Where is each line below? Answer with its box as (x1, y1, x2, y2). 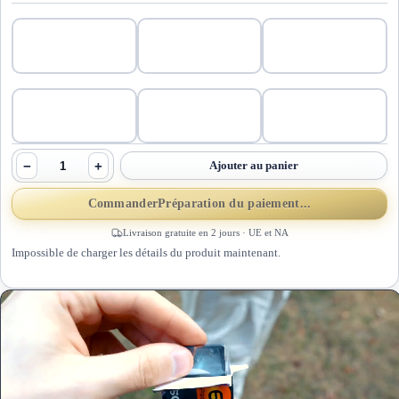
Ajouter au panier (208, 159, 298, 173)
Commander (87, 196, 159, 210)
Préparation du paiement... (158, 196, 312, 210)
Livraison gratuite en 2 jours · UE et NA (122, 227, 289, 239)
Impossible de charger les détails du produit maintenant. (12, 245, 281, 259)
